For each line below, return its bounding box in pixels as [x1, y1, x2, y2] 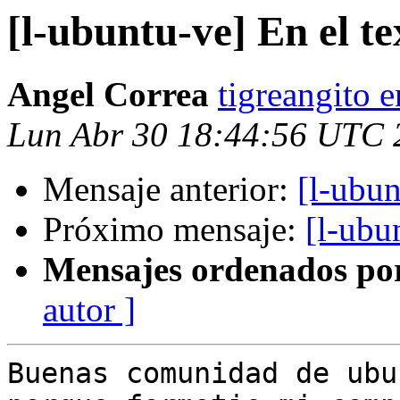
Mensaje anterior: [43, 170, 297, 209]
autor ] [43, 290, 136, 329]
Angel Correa [7, 75, 218, 114]
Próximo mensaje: [43, 210, 305, 249]
